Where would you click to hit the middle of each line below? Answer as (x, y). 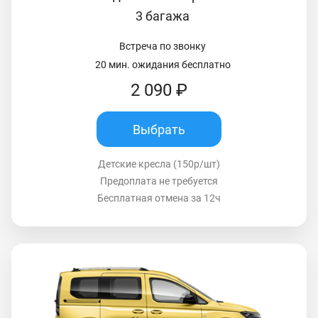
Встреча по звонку (163, 46)
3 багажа (163, 16)
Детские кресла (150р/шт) (159, 164)
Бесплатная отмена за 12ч (159, 198)
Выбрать (159, 129)
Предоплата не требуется (159, 181)
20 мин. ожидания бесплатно (163, 65)
